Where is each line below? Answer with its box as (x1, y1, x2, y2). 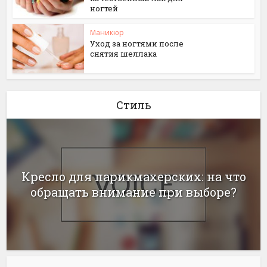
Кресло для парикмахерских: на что (21, 169, 246, 185)
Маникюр (90, 27, 125, 38)
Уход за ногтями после (90, 38, 184, 49)
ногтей (90, 3, 119, 14)
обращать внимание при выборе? (30, 184, 237, 200)
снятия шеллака (90, 48, 157, 59)
